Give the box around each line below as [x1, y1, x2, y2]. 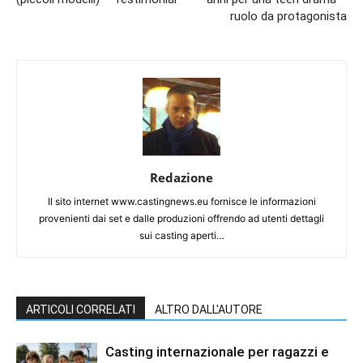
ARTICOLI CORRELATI [26, 303, 135, 317]
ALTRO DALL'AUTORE [155, 303, 263, 317]
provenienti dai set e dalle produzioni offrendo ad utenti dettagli [39, 212, 324, 225]
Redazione [150, 169, 213, 186]
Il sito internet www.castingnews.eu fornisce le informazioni [47, 195, 316, 208]
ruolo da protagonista [230, 9, 347, 24]
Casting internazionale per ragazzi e [105, 344, 329, 361]
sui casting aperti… [139, 229, 224, 242]
